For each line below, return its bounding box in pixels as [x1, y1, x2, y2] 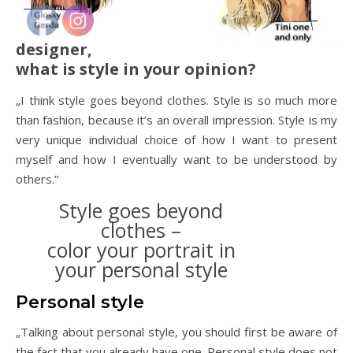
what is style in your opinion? [16, 58, 256, 80]
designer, [16, 39, 92, 61]
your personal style [54, 256, 228, 284]
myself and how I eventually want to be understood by [16, 151, 337, 168]
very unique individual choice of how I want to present [16, 132, 337, 148]
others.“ [16, 171, 58, 188]
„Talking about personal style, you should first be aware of [16, 324, 337, 340]
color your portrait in [46, 236, 236, 264]
